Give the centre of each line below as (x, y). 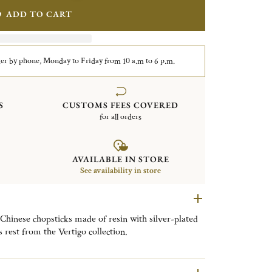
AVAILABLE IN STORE (121, 159)
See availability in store (121, 171)
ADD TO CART (39, 14)
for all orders (121, 117)
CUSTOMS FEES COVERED (121, 105)
